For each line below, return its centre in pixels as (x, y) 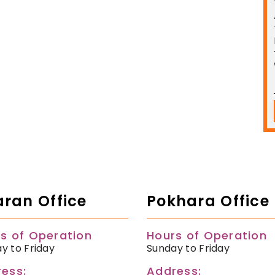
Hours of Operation (207, 236)
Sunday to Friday (188, 249)
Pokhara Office (208, 201)
